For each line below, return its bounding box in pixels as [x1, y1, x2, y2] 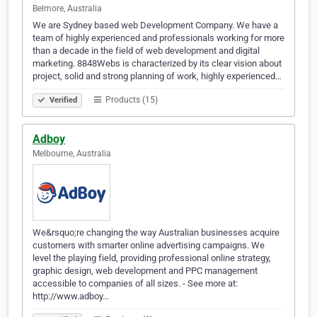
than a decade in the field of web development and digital [33, 45, 260, 57]
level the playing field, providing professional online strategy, [33, 253, 271, 264]
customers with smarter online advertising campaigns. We [33, 240, 265, 251]
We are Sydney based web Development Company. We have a [33, 20, 278, 31]
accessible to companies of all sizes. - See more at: [33, 278, 238, 289]
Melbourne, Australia [33, 149, 111, 159]
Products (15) [103, 95, 158, 105]
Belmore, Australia [33, 4, 102, 14]
